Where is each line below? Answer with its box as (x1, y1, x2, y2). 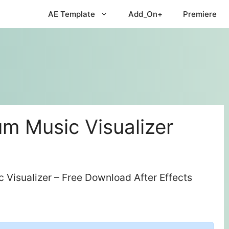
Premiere (183, 9, 217, 19)
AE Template (48, 9, 95, 19)
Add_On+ (128, 9, 163, 19)
